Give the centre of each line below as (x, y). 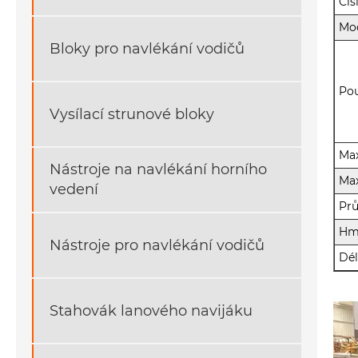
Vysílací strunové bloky (132, 114)
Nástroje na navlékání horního (158, 170)
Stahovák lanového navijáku (151, 310)
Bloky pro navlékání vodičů (147, 48)
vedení (74, 190)
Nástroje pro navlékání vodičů (157, 245)
